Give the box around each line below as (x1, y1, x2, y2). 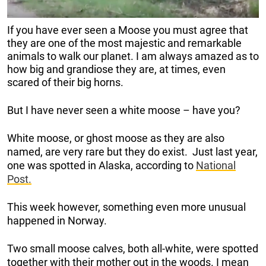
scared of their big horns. (7, 75, 123, 88)
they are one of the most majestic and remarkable (7, 36, 242, 49)
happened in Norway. (7, 214, 107, 227)
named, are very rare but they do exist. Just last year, (7, 145, 258, 158)
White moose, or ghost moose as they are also (7, 131, 224, 144)
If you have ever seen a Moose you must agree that (7, 23, 248, 36)
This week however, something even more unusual (7, 200, 246, 213)
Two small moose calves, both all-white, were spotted (7, 242, 258, 255)
